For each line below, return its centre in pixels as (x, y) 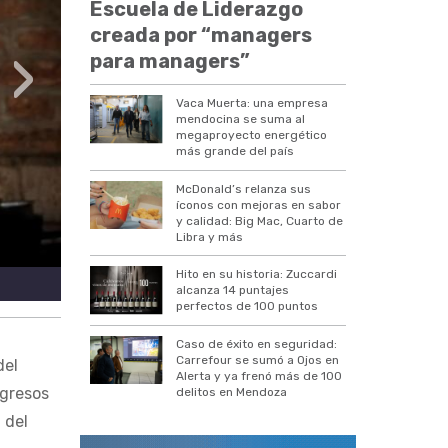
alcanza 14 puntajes (233, 290)
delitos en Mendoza (232, 392)
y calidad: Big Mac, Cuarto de (260, 220)
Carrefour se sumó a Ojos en (258, 360)
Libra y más (210, 236)
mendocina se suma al (241, 119)
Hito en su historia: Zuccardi (257, 274)
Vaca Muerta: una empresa (252, 103)
